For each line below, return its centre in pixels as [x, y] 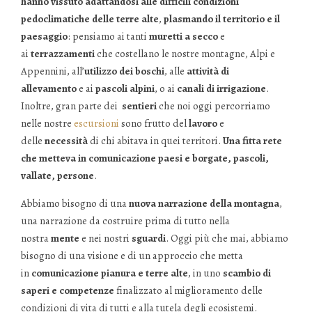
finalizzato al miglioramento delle [188, 291]
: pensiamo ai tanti [108, 37]
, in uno [205, 273]
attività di [208, 71]
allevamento [49, 89]
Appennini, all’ [53, 71]
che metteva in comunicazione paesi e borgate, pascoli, [145, 158]
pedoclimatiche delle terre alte [90, 19]
